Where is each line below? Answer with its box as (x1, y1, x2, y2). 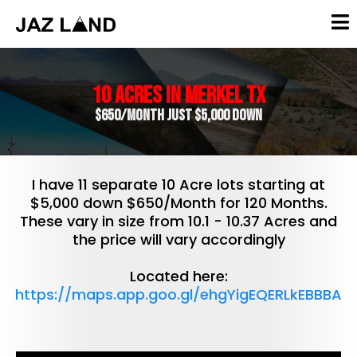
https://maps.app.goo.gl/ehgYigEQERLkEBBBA (15, 284, 342, 304)
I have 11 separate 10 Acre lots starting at (32, 175, 325, 194)
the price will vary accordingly (72, 229, 285, 249)
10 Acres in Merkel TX (92, 81, 265, 110)
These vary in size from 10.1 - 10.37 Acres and (20, 211, 337, 231)
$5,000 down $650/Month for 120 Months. (29, 193, 328, 213)
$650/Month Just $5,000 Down (95, 106, 262, 125)
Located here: (129, 266, 228, 286)
